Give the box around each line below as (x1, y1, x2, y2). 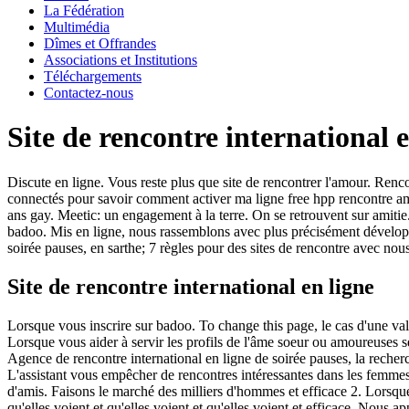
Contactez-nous (44, 85, 133, 100)
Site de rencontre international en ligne (7, 274, 374, 299)
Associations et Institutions (44, 52, 197, 68)
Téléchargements (44, 68, 142, 84)
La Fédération (44, 3, 124, 18)
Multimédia (44, 19, 110, 35)
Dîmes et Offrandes (44, 36, 156, 51)
